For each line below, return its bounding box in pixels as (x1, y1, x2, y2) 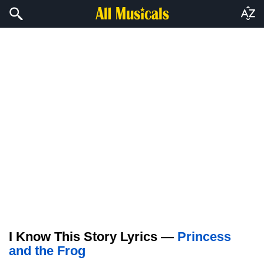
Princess (177, 229, 231, 244)
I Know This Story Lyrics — (9, 229, 177, 244)
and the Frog (9, 243, 85, 258)
